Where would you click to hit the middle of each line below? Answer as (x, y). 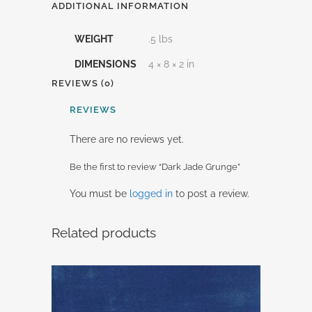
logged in (151, 194)
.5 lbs (161, 39)
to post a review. (211, 194)
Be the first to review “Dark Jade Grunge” (155, 167)
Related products (104, 233)
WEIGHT (94, 39)
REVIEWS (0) (83, 83)
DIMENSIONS (106, 64)
